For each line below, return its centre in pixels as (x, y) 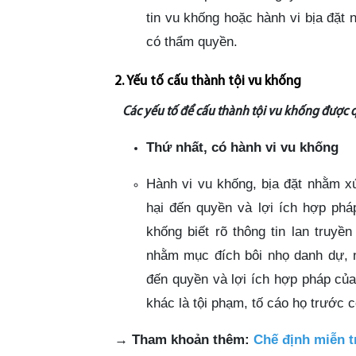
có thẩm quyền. (192, 42)
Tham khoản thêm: (191, 340)
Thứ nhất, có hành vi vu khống (242, 147)
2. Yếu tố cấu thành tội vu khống (208, 82)
